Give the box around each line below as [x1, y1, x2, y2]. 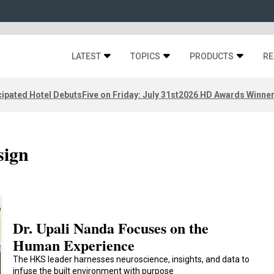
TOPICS [130, 51, 160, 61]
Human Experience [13, 234, 135, 256]
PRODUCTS [190, 51, 234, 61]
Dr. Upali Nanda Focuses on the [13, 217, 209, 239]
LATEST [72, 51, 101, 61]
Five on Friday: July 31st [82, 89, 179, 100]
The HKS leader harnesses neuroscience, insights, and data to [13, 254, 250, 264]
